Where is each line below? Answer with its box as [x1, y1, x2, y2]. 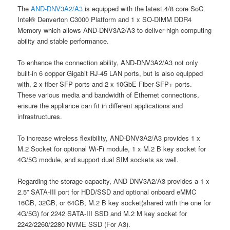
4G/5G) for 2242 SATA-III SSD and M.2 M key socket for [17, 208, 187, 219]
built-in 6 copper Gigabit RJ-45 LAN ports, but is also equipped [17, 68, 203, 79]
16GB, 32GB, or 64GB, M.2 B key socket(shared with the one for [17, 198, 212, 208]
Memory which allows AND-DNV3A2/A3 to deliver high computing [17, 25, 212, 35]
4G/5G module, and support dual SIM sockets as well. [17, 155, 179, 165]
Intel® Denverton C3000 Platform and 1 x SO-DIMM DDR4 [17, 14, 192, 24]
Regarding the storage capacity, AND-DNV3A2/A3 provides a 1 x [17, 176, 210, 186]
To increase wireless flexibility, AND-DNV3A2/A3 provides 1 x [17, 133, 201, 143]
